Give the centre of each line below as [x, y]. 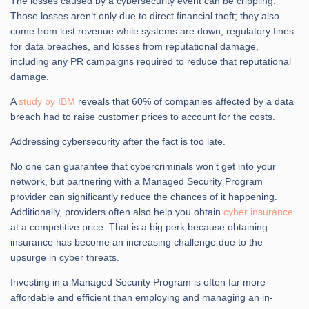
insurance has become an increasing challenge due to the [137, 242]
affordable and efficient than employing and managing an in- [142, 297]
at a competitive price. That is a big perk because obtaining [139, 227]
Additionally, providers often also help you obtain [117, 211]
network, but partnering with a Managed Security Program [137, 181]
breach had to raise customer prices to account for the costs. [143, 116]
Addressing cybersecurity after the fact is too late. [118, 141]
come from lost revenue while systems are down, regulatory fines [152, 31]
